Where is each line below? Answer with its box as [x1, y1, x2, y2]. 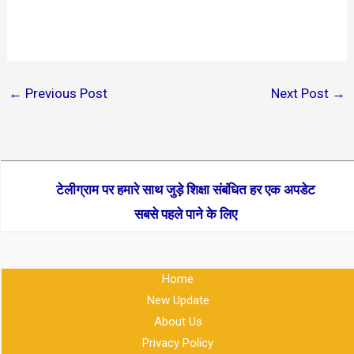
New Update [146, 292, 209, 307]
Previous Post [22, 85, 108, 101]
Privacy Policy [142, 335, 213, 350]
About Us [153, 314, 202, 329]
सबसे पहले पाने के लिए [134, 205, 237, 222]
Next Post [270, 85, 332, 101]
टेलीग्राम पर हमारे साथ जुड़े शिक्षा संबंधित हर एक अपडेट [56, 181, 315, 198]
